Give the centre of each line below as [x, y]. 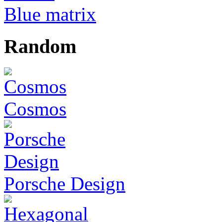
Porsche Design [65, 183]
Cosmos [35, 109]
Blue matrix [50, 14]
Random [40, 47]
